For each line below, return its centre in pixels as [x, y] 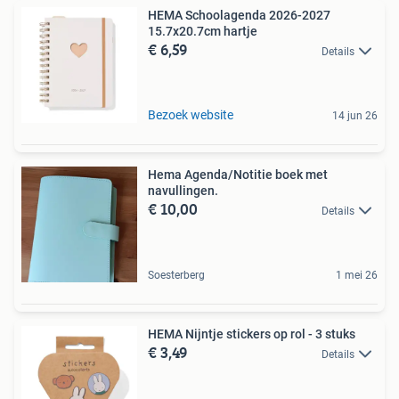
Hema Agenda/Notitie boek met [238, 174]
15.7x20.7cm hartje [203, 31]
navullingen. [183, 190]
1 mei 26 [357, 275]
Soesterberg [176, 275]
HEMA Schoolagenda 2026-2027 [239, 15]
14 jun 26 [355, 115]
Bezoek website [191, 114]
